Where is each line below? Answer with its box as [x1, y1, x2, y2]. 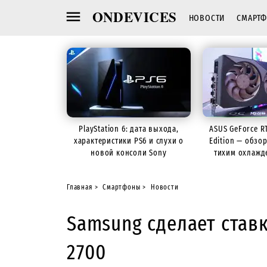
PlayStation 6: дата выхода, [79, 124, 179, 134]
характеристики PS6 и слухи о [73, 136, 184, 146]
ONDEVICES [92, 7, 177, 27]
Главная [67, 183, 92, 191]
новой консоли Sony [91, 148, 167, 158]
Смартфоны [103, 183, 141, 191]
